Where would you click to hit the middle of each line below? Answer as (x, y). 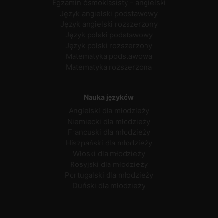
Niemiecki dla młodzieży (109, 121)
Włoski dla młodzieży (109, 153)
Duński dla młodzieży (109, 185)
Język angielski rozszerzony (109, 24)
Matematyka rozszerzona (109, 67)
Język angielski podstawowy (109, 14)
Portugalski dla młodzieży (109, 175)
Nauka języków (109, 97)
